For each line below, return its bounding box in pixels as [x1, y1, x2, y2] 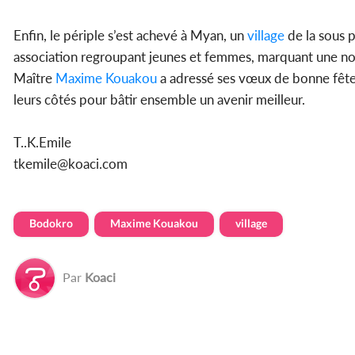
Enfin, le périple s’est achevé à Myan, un [13, 26, 244, 44]
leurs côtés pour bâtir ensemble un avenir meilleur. [13, 90, 305, 108]
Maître [13, 69, 52, 86]
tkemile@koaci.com [13, 155, 128, 172]
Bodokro [29, 216, 73, 230]
